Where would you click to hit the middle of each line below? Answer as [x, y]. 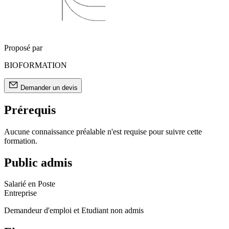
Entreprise [20, 193]
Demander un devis [49, 87]
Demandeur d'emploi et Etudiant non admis [74, 211]
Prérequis [30, 110]
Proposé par [23, 48]
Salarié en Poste [30, 184]
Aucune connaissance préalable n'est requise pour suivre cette [103, 131]
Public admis [38, 162]
